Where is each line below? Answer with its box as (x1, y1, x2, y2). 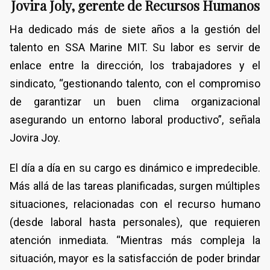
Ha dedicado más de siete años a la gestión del (10, 22, 260, 36)
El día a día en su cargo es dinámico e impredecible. (10, 161, 260, 174)
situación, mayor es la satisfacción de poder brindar (10, 251, 260, 265)
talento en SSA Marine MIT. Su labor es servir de (10, 40, 260, 54)
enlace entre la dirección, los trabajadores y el (10, 58, 260, 72)
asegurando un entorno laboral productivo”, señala (10, 113, 260, 126)
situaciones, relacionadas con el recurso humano (10, 197, 260, 210)
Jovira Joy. (10, 131, 60, 144)
